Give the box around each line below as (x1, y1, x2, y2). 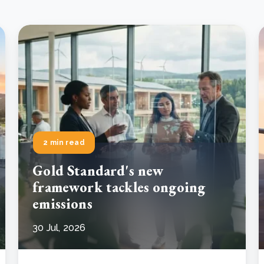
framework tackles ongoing (32, 177, 206, 196)
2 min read (43, 138, 85, 147)
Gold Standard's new (32, 161, 164, 180)
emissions (32, 194, 93, 213)
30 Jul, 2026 (32, 222, 86, 233)
